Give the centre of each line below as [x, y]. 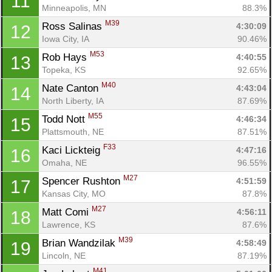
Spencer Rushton [83, 181]
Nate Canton [72, 88]
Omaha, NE [64, 162]
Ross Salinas [73, 26]
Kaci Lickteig [73, 150]
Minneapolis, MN [74, 8]
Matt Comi [67, 212]
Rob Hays [66, 57]
